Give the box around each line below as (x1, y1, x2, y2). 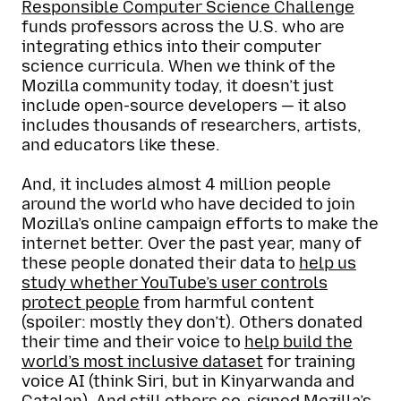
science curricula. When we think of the (21, 55, 336, 76)
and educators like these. (21, 134, 220, 155)
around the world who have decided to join (21, 194, 355, 214)
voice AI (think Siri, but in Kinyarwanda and (21, 371, 354, 391)
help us (299, 253, 356, 273)
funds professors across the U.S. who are (21, 16, 345, 37)
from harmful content (140, 293, 314, 312)
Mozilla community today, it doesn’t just (21, 75, 334, 96)
